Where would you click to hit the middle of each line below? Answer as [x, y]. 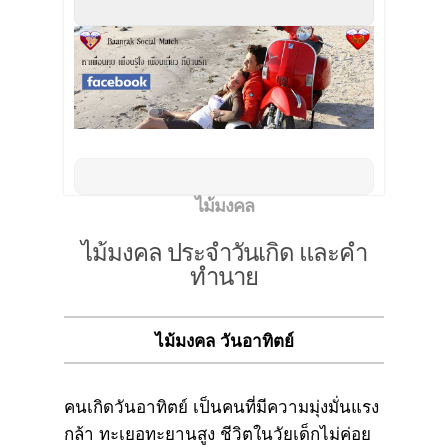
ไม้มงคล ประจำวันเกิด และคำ [224, 251]
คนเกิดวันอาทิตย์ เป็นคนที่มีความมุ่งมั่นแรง [221, 407]
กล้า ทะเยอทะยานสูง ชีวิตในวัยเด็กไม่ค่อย [217, 434]
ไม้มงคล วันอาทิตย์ [224, 341]
